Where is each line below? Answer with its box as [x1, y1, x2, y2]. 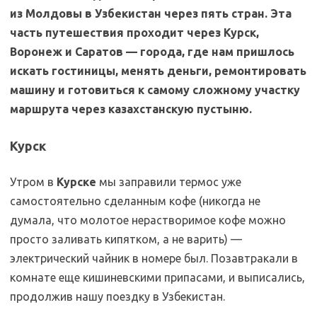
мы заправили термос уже [96, 175, 241, 188]
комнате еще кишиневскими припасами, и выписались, [10, 271, 305, 284]
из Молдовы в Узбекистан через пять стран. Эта [10, 7, 292, 20]
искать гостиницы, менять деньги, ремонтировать [10, 64, 306, 77]
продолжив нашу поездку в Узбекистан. [10, 290, 225, 303]
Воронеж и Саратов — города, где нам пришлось [10, 45, 294, 58]
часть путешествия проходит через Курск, [10, 26, 259, 39]
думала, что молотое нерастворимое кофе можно [10, 214, 286, 226]
